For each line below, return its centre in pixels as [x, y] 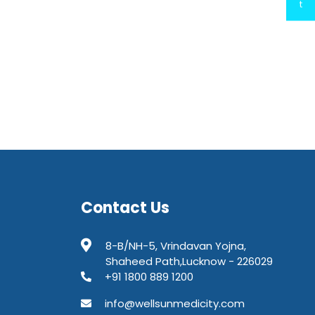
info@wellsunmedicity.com [175, 303]
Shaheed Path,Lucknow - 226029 [189, 261]
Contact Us [125, 208]
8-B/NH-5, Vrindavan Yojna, [176, 246]
